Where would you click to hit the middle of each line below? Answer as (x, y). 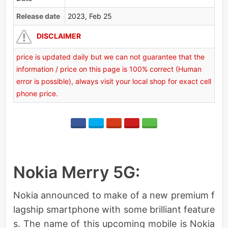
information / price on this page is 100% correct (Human (109, 69)
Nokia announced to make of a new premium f (114, 195)
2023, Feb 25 (90, 16)
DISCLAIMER (59, 36)
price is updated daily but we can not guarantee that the (110, 56)
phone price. (37, 93)
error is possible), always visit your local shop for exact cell (114, 81)
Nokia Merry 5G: (77, 172)
